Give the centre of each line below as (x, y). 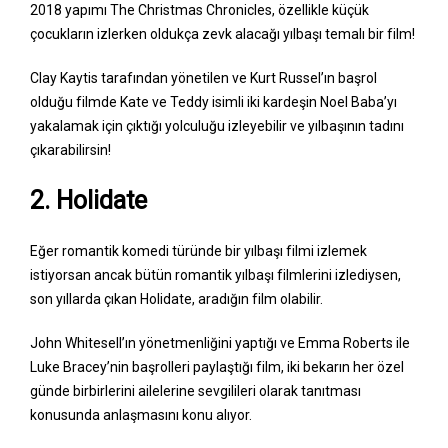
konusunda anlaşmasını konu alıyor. (142, 415)
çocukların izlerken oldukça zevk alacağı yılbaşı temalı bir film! (224, 34)
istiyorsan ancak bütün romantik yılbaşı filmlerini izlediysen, (215, 275)
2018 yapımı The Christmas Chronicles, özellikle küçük (199, 10)
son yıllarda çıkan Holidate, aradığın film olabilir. (178, 299)
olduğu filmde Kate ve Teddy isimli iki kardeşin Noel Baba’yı (213, 102)
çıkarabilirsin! (72, 150)
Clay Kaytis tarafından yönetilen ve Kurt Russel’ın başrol (203, 78)
